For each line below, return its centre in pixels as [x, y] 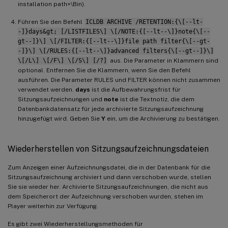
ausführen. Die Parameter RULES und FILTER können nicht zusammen [119, 80]
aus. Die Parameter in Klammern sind [163, 60]
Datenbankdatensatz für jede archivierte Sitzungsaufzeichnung [111, 109]
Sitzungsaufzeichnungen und [61, 99]
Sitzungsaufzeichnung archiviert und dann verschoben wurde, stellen [109, 177]
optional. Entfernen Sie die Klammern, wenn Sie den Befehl [104, 70]
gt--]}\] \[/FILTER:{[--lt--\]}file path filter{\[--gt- [114, 41]
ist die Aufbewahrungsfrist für [135, 89]
